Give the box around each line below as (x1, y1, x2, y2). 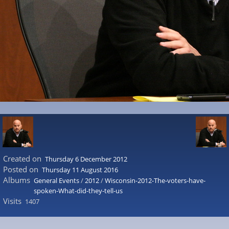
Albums (3, 175, 30, 185)
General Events (34, 176, 79, 185)
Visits (3, 196, 21, 206)
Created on (3, 153, 41, 164)
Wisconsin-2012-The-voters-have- (105, 176, 205, 185)
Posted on (3, 164, 38, 174)
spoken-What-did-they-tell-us (34, 186, 123, 195)
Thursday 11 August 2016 (42, 165, 118, 174)
